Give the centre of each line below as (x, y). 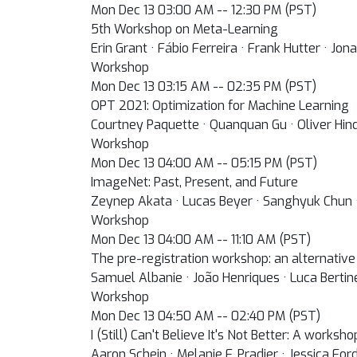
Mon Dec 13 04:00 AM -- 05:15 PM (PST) (204, 163)
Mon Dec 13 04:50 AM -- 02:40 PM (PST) (206, 316)
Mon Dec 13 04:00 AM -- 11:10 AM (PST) (201, 239)
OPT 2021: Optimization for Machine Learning (220, 106)
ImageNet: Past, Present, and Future (194, 182)
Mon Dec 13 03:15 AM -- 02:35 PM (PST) (204, 86)
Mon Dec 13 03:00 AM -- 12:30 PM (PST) (204, 10)
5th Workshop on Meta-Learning (184, 29)
